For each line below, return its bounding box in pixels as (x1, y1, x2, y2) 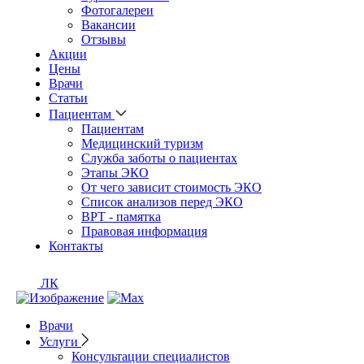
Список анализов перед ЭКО (81, 195, 243, 210)
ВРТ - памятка (81, 210, 161, 224)
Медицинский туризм (81, 136, 203, 151)
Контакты (49, 239, 103, 253)
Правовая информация (81, 224, 207, 239)
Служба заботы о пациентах (81, 151, 237, 166)
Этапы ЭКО (81, 166, 149, 180)
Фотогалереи (81, 3, 154, 18)
